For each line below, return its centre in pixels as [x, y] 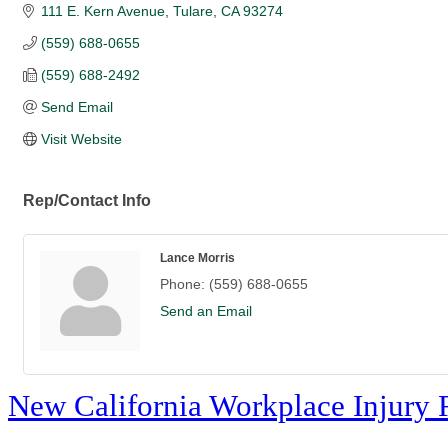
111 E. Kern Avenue [102, 11]
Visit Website [81, 139]
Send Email [76, 107]
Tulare [192, 11]
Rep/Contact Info [87, 200]
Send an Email [206, 311]
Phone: [182, 284]
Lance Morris [197, 258]
